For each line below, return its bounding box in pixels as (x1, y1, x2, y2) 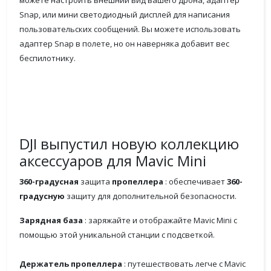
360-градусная (19, 176, 79, 187)
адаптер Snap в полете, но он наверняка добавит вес (19, 38, 229, 49)
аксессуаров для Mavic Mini (19, 151, 206, 171)
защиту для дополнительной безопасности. (65, 191, 237, 201)
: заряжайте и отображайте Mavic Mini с (83, 215, 237, 226)
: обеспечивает (163, 176, 227, 187)
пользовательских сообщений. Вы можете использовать (19, 24, 241, 34)
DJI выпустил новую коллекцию (19, 134, 239, 154)
